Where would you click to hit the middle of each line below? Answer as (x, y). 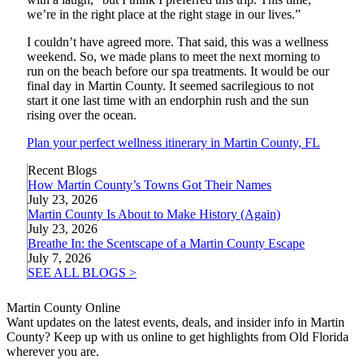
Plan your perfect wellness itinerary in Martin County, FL (173, 142)
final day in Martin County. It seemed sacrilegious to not (170, 85)
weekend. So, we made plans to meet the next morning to (173, 56)
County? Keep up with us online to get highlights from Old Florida (178, 336)
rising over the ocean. (82, 115)
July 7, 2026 (59, 258)
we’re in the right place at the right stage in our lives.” (164, 14)
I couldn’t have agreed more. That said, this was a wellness (178, 41)
